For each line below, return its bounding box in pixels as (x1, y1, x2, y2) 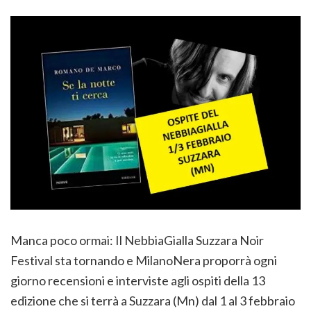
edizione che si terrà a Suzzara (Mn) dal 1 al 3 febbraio (10, 292, 295, 308)
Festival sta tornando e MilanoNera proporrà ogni (10, 252, 277, 268)
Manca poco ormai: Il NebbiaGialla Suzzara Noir (10, 232, 264, 248)
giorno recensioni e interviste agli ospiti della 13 (10, 272, 265, 288)
